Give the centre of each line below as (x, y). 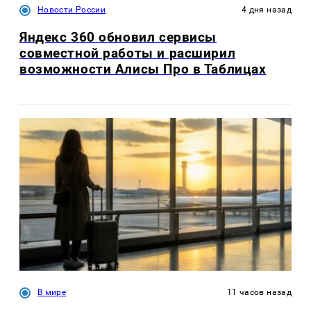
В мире (52, 293)
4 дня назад (267, 9)
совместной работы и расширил (128, 53)
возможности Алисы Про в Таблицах (143, 69)
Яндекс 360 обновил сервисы (118, 37)
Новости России (72, 9)
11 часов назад (259, 293)
